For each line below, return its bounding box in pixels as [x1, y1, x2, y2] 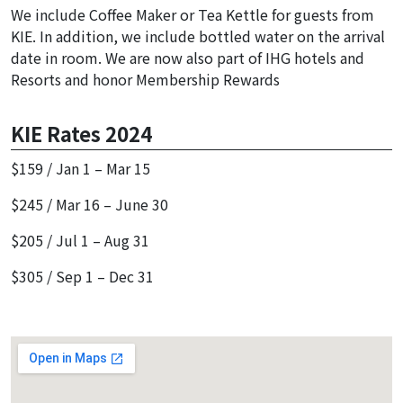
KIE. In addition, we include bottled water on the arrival [11, 25, 385, 48]
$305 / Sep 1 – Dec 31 [11, 265, 154, 288]
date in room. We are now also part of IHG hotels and [11, 47, 364, 69]
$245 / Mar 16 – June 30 [11, 193, 168, 216]
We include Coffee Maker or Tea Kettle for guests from [11, 4, 374, 26]
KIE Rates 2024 [11, 119, 152, 148]
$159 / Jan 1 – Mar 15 [11, 157, 150, 180]
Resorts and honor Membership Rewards [11, 68, 280, 91]
